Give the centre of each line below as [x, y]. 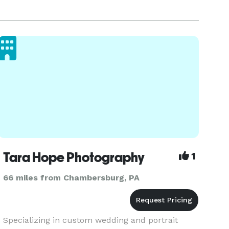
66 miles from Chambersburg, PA [72, 178]
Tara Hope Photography [74, 157]
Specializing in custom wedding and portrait [91, 220]
